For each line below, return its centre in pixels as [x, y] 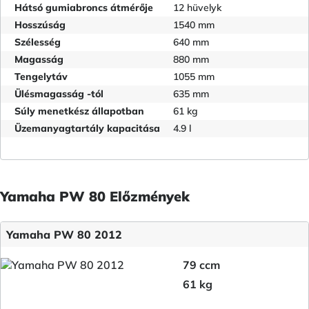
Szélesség [38, 42]
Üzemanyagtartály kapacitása [87, 128]
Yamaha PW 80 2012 [64, 234]
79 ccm [202, 265]
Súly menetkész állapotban [79, 111]
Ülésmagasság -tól [59, 93]
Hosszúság [40, 24]
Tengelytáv [41, 76]
